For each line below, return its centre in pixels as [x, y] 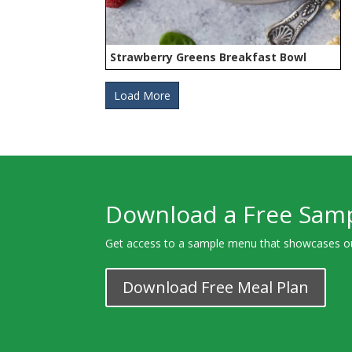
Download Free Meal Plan [216, 287]
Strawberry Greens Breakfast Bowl [209, 57]
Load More [143, 95]
